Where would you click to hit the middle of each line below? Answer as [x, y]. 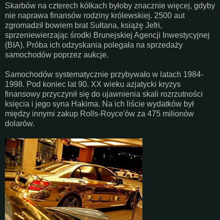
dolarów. [20, 123]
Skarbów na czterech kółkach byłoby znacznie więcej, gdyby [110, 5]
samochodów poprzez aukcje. [57, 55]
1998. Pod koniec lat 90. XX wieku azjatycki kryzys [93, 84]
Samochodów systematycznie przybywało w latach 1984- [104, 74]
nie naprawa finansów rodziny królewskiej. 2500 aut [95, 15]
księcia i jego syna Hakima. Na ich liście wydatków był [99, 104]
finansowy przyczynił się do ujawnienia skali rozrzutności [104, 94]
